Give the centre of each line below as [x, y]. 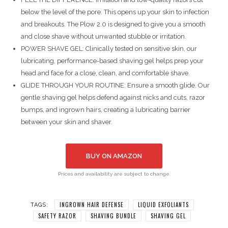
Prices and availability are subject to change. [114, 174]
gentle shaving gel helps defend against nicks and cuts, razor [113, 97]
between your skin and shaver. [67, 122]
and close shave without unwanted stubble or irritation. [104, 36]
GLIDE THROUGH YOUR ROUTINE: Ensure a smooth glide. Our [115, 85]
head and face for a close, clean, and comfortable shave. [105, 73]
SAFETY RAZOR [57, 216]
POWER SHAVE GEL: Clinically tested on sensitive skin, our [109, 49]
